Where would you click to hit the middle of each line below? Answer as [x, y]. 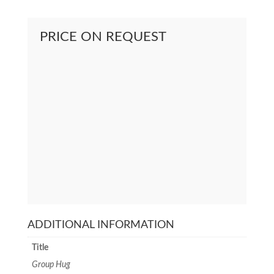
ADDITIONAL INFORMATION [101, 225]
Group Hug [51, 265]
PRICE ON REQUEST [103, 37]
